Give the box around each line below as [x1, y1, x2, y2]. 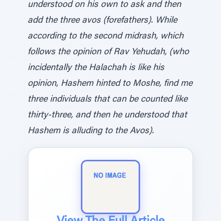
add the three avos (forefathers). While [28, 16, 177, 25]
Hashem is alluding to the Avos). [28, 127, 154, 136]
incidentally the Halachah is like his [28, 64, 164, 73]
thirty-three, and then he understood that [28, 111, 187, 120]
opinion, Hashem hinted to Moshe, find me [28, 79, 192, 88]
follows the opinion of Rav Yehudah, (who [28, 48, 189, 57]
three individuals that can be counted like [28, 95, 187, 104]
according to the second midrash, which [28, 32, 184, 41]
